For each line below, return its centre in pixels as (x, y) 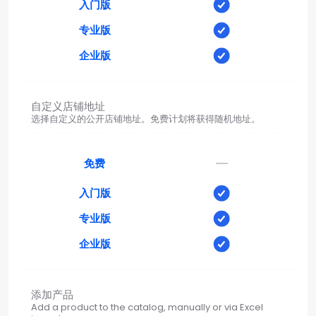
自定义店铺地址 (68, 106)
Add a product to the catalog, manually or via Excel (147, 307)
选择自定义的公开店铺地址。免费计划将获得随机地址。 (146, 119)
